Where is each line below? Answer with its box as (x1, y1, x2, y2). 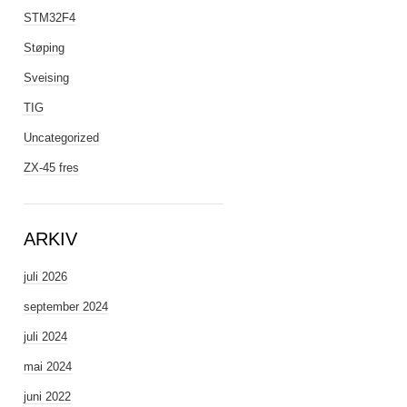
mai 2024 (24, 360, 72, 373)
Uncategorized (24, 131, 99, 144)
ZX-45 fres (24, 161, 79, 174)
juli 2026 (24, 270, 67, 283)
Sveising (24, 71, 69, 84)
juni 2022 (24, 390, 71, 403)
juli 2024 (24, 330, 67, 343)
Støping (24, 41, 65, 55)
